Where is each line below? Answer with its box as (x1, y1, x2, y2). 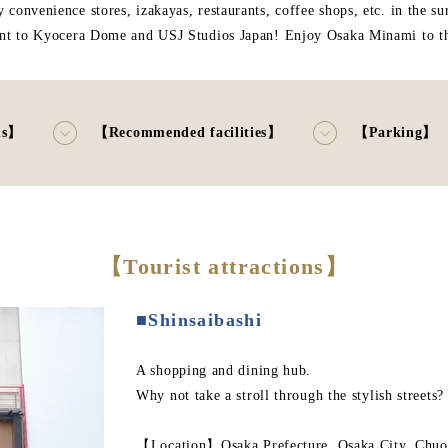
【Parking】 (353, 125, 438, 140)
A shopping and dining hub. (136, 363, 312, 378)
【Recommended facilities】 (94, 125, 282, 140)
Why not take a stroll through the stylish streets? (136, 388, 444, 403)
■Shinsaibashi (136, 310, 263, 330)
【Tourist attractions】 (99, 254, 349, 279)
